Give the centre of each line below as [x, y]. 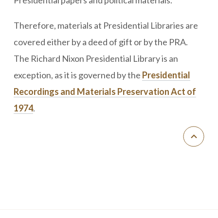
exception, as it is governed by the [78, 75]
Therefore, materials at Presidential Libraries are [106, 25]
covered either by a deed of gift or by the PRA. [101, 42]
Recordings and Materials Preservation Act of [105, 91]
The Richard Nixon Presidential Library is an [96, 58]
